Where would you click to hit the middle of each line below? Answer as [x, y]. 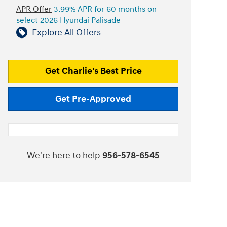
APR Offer [34, 9]
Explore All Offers [66, 32]
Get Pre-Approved [93, 99]
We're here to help [64, 155]
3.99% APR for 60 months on [104, 9]
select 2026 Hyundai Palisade [68, 20]
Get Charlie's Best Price [93, 71]
